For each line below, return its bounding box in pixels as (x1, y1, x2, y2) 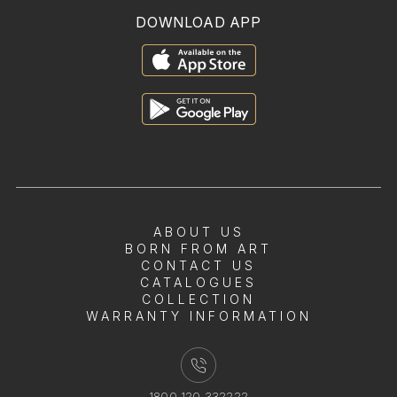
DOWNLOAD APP (136, 12, 261, 31)
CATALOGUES (140, 274, 257, 290)
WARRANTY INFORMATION (85, 307, 312, 323)
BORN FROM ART (125, 240, 272, 256)
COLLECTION (142, 291, 255, 307)
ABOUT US (152, 223, 245, 239)
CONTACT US (141, 257, 256, 273)
